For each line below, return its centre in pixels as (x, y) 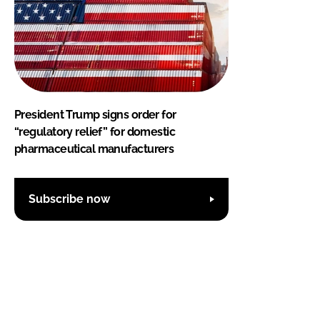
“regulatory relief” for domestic (95, 131)
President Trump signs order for (95, 114)
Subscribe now (69, 199)
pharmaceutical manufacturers (94, 149)
